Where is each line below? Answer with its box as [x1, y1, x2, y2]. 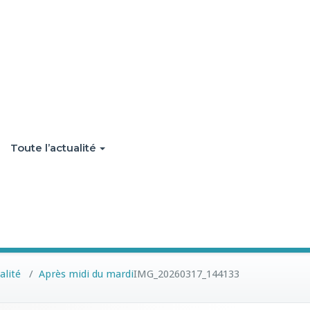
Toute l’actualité [10, 141, 96, 154]
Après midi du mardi [39, 268, 134, 280]
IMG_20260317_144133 [134, 268, 239, 280]
